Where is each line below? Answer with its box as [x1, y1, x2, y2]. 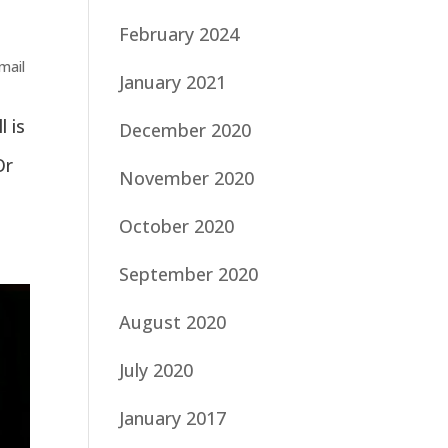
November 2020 [119, 165, 255, 190]
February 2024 [119, 21, 240, 46]
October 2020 [119, 213, 235, 238]
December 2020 [119, 117, 252, 142]
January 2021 [119, 69, 227, 94]
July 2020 [119, 357, 194, 382]
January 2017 [119, 405, 227, 430]
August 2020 [119, 309, 227, 334]
